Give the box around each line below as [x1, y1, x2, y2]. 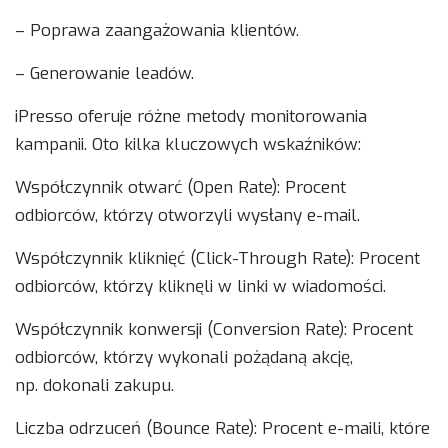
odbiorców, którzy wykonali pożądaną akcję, [15, 346, 353, 370]
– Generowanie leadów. [15, 62, 194, 86]
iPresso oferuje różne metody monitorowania [15, 105, 367, 129]
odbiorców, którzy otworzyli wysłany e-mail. [15, 204, 360, 228]
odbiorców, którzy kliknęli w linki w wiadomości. [15, 275, 386, 299]
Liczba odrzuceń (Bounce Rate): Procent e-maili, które [15, 417, 430, 441]
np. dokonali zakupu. [15, 374, 174, 398]
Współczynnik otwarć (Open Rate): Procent [15, 176, 346, 200]
